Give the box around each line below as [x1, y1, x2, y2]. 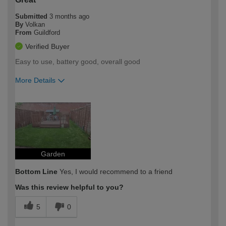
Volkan [25, 20, 45, 28]
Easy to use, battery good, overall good [15, 57, 140, 66]
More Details [15, 76, 55, 84]
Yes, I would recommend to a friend [58, 167, 173, 176]
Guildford [34, 28, 60, 36]
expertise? [15, 105, 51, 114]
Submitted [15, 12, 49, 20]
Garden [41, 149, 65, 158]
